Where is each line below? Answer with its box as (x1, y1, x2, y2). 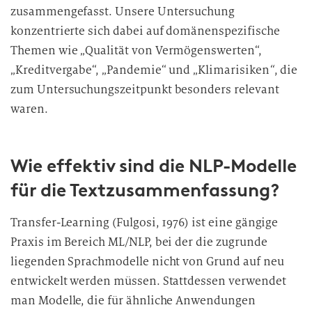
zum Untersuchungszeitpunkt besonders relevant (10, 82, 279, 97)
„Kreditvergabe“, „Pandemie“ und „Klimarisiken (10, 63, 270, 77)
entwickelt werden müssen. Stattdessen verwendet (10, 274, 286, 288)
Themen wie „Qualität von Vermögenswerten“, (10, 43, 262, 58)
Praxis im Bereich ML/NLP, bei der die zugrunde (10, 235, 267, 249)
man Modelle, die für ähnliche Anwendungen (10, 293, 256, 308)
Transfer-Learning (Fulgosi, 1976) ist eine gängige (10, 215, 279, 230)
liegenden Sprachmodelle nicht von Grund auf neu (10, 254, 284, 269)
